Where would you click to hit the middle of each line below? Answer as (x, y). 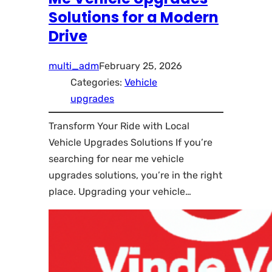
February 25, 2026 (141, 66)
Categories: (97, 83)
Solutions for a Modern (134, 18)
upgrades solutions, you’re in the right (135, 175)
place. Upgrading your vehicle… (120, 192)
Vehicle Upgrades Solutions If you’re (131, 143)
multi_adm (74, 66)
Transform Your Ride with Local (119, 126)
